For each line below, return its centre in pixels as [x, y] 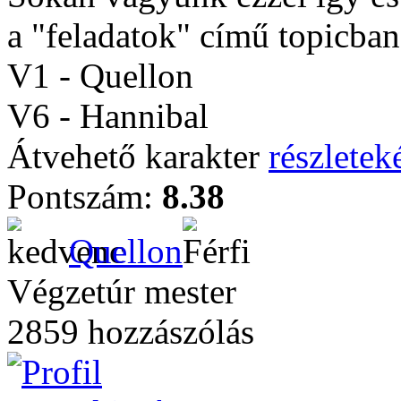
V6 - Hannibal [108, 116]
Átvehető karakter [138, 156]
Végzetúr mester [122, 291]
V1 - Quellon [100, 76]
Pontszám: [85, 196]
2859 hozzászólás [131, 332]
